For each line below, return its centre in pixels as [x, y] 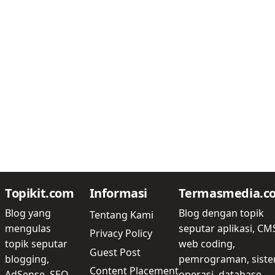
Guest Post [115, 252]
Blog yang [28, 213]
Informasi [118, 193]
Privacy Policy [121, 234]
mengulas [28, 228]
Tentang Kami [121, 215]
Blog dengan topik [221, 213]
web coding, [207, 243]
